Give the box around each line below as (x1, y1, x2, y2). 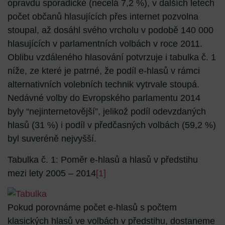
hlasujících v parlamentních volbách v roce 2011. (8, 39, 202, 49)
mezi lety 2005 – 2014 (8, 168, 96, 178)
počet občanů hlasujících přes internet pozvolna (8, 12, 198, 22)
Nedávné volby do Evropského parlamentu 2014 (8, 93, 200, 103)
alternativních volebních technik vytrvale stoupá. (8, 79, 199, 90)
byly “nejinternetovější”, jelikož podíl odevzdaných (8, 106, 206, 117)
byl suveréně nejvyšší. (8, 134, 96, 144)
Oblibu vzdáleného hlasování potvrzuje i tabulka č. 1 (8, 52, 216, 63)
